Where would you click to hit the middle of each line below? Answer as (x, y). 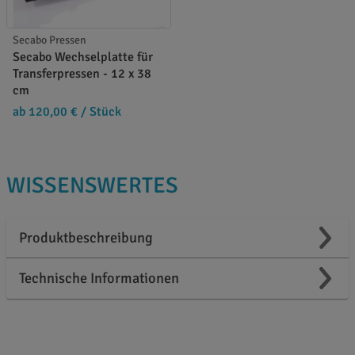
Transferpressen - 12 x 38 (82, 73)
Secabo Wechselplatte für (83, 57)
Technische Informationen (99, 278)
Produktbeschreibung (86, 237)
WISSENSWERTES (92, 185)
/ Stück (99, 111)
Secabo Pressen (50, 40)
